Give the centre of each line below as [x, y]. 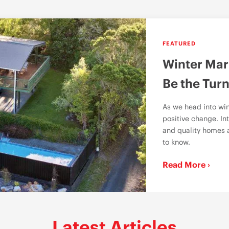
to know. [176, 142]
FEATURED [179, 43]
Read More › [186, 164]
